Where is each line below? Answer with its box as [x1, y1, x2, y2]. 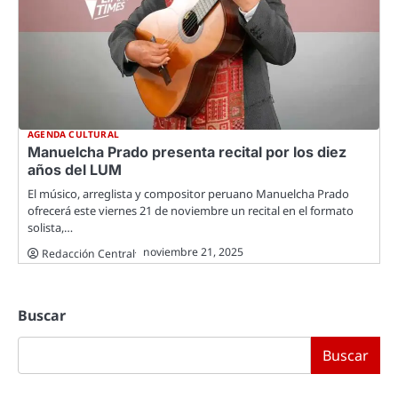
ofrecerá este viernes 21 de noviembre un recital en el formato [28, 203, 354, 219]
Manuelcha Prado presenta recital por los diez [28, 143, 346, 162]
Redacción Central [42, 246, 135, 262]
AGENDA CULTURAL [28, 128, 119, 141]
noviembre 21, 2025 [143, 244, 243, 260]
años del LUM [28, 161, 122, 179]
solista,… [28, 219, 73, 236]
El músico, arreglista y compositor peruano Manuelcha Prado [28, 186, 349, 203]
